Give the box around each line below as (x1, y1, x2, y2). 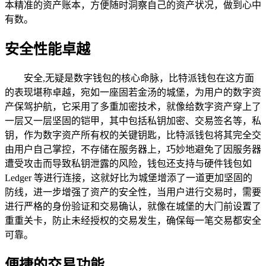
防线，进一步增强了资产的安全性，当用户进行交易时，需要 (5, 186, 261, 197)
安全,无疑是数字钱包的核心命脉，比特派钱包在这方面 (24, 72, 254, 83)
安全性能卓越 (5, 41, 90, 57)
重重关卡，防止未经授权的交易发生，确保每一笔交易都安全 (5, 215, 261, 226)
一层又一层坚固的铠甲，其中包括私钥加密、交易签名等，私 (5, 115, 261, 126)
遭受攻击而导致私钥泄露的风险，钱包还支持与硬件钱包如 (5, 158, 252, 169)
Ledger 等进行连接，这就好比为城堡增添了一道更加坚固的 (5, 172, 252, 183)
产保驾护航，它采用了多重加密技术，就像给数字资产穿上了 (5, 101, 261, 112)
